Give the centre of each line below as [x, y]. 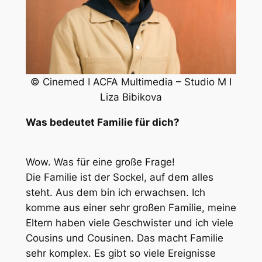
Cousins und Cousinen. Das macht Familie [124, 238]
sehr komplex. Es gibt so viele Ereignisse [120, 254]
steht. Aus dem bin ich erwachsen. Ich [115, 193]
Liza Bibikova [131, 97]
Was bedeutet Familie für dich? [102, 122]
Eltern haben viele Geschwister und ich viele [129, 223]
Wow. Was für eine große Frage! [100, 162]
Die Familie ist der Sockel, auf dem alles [119, 177]
